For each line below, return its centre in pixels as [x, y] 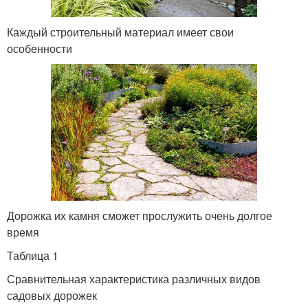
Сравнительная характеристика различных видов [134, 278]
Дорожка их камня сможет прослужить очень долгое [140, 215]
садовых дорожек [52, 295]
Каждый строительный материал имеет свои [120, 32]
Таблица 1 [33, 255]
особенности [40, 48]
